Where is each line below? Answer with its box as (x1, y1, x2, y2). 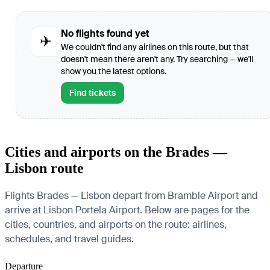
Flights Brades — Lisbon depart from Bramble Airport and (5, 189, 258, 202)
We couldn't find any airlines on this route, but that (61, 42, 249, 53)
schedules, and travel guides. (5, 233, 134, 245)
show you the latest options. (61, 66, 166, 77)
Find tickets (69, 87, 116, 99)
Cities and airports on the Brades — (5, 144, 227, 160)
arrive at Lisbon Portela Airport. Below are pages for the (5, 204, 250, 216)
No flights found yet (61, 27, 149, 40)
